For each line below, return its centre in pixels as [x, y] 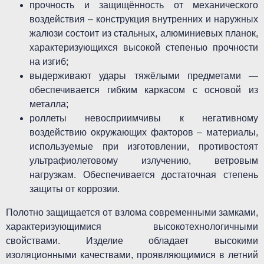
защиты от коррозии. [75, 189]
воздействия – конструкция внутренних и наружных [144, 19]
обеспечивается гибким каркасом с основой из [144, 90]
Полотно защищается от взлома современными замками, [132, 212]
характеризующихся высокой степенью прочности [144, 47]
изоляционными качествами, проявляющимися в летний [132, 255]
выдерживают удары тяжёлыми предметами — [144, 76]
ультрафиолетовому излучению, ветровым [144, 161]
